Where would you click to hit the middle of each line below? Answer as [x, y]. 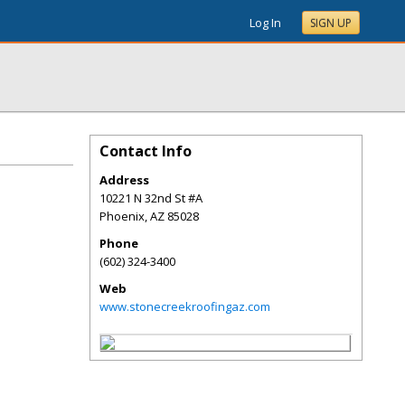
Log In [265, 23]
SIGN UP [331, 23]
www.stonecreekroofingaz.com [185, 306]
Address [124, 180]
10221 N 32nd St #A [151, 198]
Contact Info [146, 151]
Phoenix [122, 216]
